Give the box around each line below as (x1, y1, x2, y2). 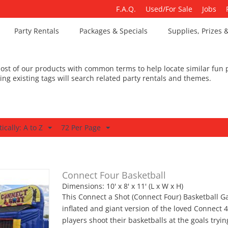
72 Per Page (61, 122, 101, 132)
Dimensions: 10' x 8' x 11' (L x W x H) (62, 181, 184, 191)
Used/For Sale (145, 4, 192, 14)
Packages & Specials (79, 26, 148, 36)
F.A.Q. (116, 4, 136, 14)
